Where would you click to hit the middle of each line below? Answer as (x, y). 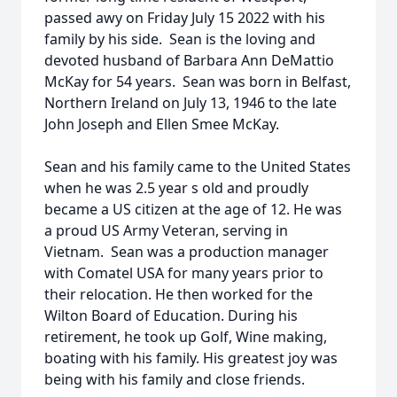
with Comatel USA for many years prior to (184, 273)
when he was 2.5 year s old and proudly (176, 188)
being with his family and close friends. (175, 379)
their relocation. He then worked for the (179, 294)
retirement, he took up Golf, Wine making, (186, 337)
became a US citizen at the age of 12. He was (193, 209)
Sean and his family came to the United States (198, 167)
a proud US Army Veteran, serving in (166, 230)
